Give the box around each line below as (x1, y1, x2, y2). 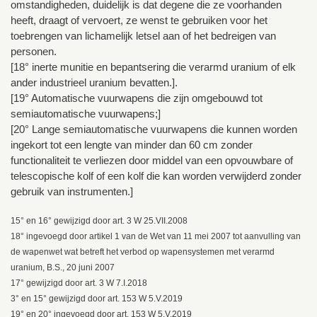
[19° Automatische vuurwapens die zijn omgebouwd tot (11, 91, 263, 104)
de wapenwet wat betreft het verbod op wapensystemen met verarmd (11, 246, 275, 257)
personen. (11, 45, 57, 57)
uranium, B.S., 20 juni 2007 (11, 262, 115, 272)
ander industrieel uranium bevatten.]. (11, 76, 178, 88)
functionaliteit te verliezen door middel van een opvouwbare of (11, 154, 293, 166)
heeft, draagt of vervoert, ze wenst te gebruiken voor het (11, 13, 267, 26)
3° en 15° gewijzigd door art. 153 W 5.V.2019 (11, 293, 183, 304)
